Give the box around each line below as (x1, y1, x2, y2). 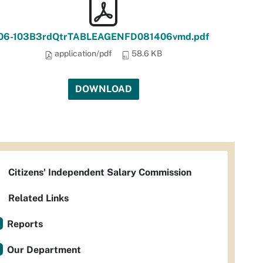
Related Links (8, 193, 69, 204)
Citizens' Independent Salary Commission (8, 167, 191, 178)
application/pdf (53, 49, 112, 58)
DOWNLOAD (75, 83, 132, 95)
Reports (7, 218, 43, 230)
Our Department (7, 244, 81, 255)
